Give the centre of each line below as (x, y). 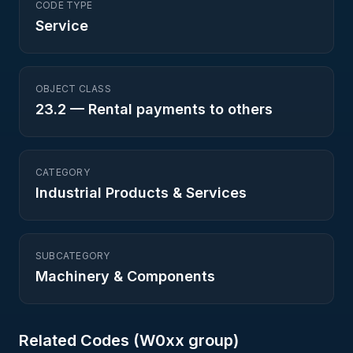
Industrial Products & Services (141, 193)
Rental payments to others (180, 109)
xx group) (202, 340)
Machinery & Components (125, 276)
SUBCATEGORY (73, 256)
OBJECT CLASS (73, 89)
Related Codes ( (79, 340)
